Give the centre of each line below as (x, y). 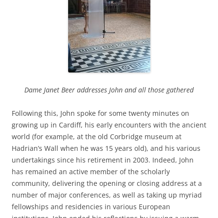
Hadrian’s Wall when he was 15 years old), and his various (106, 148)
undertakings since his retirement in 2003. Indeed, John (103, 160)
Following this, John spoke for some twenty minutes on (100, 113)
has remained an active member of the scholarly (91, 172)
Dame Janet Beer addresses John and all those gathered (109, 90)
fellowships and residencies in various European (91, 207)
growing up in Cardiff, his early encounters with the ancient (109, 125)
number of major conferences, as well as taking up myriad (107, 195)
